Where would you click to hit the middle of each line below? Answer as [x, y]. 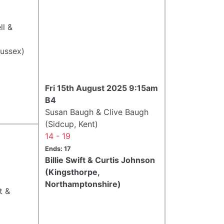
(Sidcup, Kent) [71, 124]
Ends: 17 [58, 148]
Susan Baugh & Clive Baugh [97, 112]
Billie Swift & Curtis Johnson [100, 160]
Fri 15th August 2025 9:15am [101, 88]
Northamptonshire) [83, 184]
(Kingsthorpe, [72, 172]
